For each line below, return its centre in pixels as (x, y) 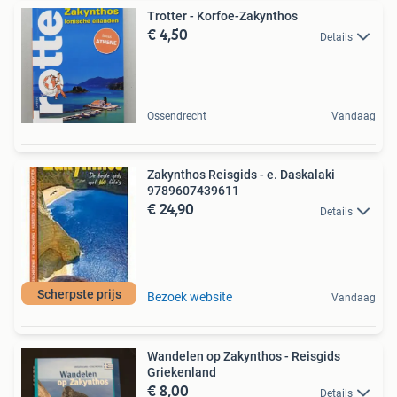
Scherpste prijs (79, 295)
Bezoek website (190, 297)
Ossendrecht (177, 117)
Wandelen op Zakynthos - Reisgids (244, 357)
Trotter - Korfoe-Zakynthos (222, 16)
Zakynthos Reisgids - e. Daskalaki (241, 175)
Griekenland (182, 373)
